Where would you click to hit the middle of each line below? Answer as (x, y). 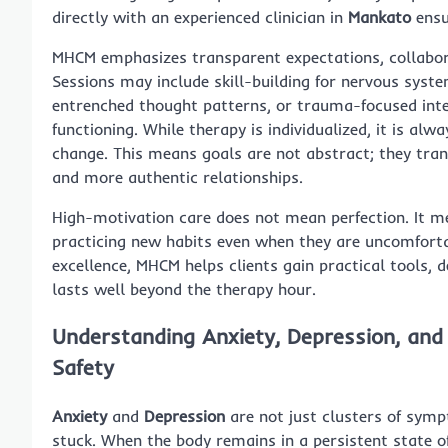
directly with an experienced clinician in (200, 16)
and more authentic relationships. (177, 176)
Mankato (379, 16)
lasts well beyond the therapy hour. (184, 288)
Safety (83, 367)
